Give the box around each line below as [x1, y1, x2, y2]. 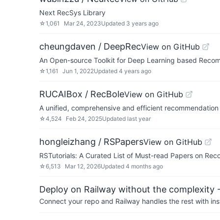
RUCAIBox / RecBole [39, 89, 124, 99]
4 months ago [126, 163, 163, 170]
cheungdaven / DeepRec [39, 41, 141, 52]
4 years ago [119, 67, 151, 75]
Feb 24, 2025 [66, 115, 102, 122]
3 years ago [126, 20, 159, 27]
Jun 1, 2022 [62, 67, 94, 75]
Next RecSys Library [39, 8, 106, 17]
